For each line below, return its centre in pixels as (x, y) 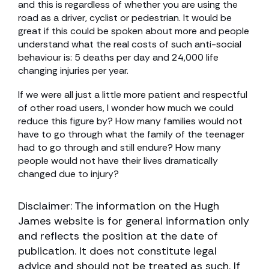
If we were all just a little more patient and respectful (133, 95)
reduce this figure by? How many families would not (130, 121)
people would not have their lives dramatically (118, 161)
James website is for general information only (134, 221)
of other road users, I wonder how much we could (126, 108)
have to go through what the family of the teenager (131, 134)
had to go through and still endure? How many (119, 147)
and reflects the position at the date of (118, 236)
